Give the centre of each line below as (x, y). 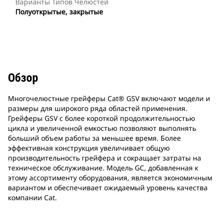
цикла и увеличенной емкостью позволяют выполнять (102, 128)
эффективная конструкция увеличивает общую (89, 148)
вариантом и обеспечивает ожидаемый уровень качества (108, 188)
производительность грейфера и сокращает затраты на (105, 158)
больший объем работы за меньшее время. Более (94, 138)
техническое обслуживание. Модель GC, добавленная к (103, 168)
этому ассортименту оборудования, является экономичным (110, 178)
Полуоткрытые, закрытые (59, 12)
